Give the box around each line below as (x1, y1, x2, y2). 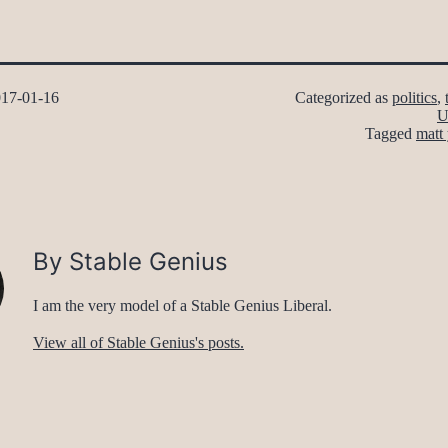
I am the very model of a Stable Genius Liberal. (33, 297, 332, 315)
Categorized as (295, 89, 392, 107)
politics (392, 89, 437, 107)
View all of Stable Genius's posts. (33, 334, 244, 352)
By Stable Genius (33, 247, 228, 277)
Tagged (365, 125, 416, 143)
